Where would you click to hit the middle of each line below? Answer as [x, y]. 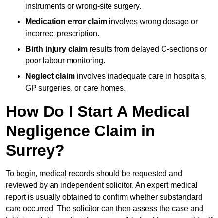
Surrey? [35, 151]
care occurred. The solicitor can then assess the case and [105, 209]
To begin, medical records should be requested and [94, 174]
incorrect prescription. [62, 34]
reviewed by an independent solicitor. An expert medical [102, 185]
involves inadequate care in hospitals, [141, 76]
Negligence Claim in [81, 131]
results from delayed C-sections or [147, 49]
